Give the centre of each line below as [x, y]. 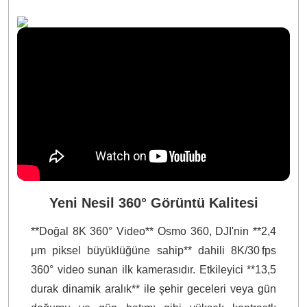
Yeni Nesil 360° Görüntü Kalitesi [153, 202]
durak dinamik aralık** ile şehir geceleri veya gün [153, 288]
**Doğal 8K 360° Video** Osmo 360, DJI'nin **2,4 [153, 231]
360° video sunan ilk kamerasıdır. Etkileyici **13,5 [153, 269]
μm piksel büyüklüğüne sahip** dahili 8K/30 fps [153, 250]
